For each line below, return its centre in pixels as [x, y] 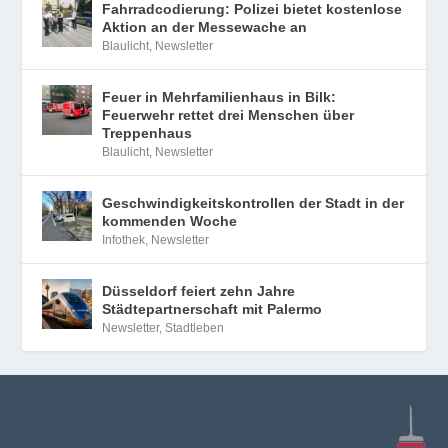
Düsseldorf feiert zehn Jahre [199, 291]
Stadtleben [195, 328]
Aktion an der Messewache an [205, 27]
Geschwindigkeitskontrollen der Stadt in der [253, 203]
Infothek [124, 240]
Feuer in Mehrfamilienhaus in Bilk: [219, 97]
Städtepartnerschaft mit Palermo [212, 309]
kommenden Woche [170, 221]
